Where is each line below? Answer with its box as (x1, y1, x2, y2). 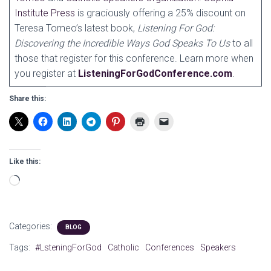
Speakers (200, 243, 236, 252)
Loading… (19, 176, 59, 188)
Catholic (108, 243, 139, 252)
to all (230, 38, 253, 49)
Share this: (9, 94, 46, 103)
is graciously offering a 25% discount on (75, 7, 246, 19)
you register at (15, 68, 78, 79)
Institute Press (15, 7, 75, 19)
